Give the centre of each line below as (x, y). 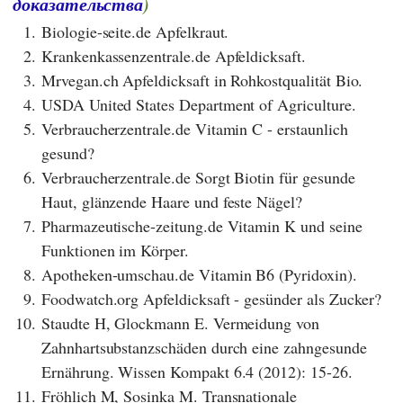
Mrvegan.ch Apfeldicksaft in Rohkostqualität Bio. (202, 81)
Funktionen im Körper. (115, 251)
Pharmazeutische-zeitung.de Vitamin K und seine (202, 226)
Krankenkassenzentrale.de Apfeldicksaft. (174, 56)
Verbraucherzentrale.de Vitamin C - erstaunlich (195, 129)
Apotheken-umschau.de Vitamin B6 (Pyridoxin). (199, 275)
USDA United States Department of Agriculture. (199, 105)
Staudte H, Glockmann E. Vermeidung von (180, 323)
